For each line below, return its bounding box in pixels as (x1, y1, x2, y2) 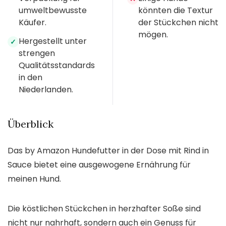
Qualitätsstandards (19, 60, 95, 72)
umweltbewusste (19, 5, 87, 17)
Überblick (8, 118, 53, 131)
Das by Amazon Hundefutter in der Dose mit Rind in (8, 145, 209, 157)
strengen (19, 47, 55, 60)
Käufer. (19, 17, 46, 29)
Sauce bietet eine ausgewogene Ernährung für (8, 159, 191, 171)
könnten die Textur (138, 5, 213, 17)
